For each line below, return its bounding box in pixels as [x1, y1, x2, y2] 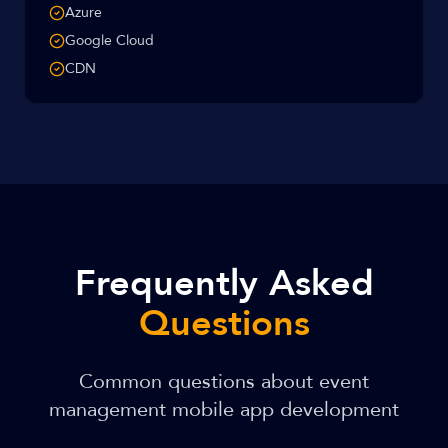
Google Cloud [65, 31, 154, 50]
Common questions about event [79, 368, 369, 395]
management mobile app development [49, 396, 399, 423]
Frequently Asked [74, 259, 374, 308]
